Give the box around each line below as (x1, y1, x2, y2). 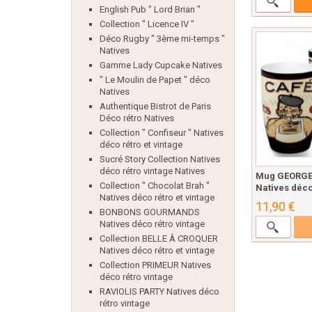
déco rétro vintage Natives (100, 166, 205, 176)
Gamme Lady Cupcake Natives (100, 60, 222, 70)
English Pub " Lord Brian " (100, 4, 201, 15)
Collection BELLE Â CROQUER (100, 233, 218, 244)
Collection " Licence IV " (100, 19, 194, 29)
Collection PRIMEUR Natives (100, 260, 211, 270)
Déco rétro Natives (100, 113, 174, 123)
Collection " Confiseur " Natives (100, 127, 224, 138)
